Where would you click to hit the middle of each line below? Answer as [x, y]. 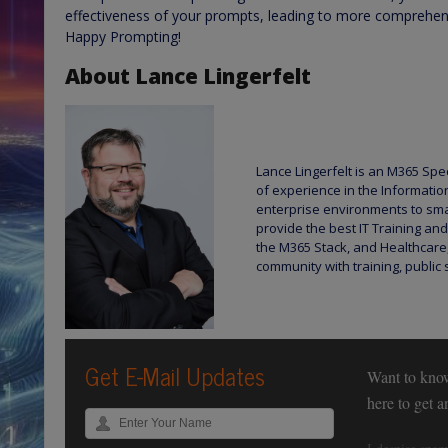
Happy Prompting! [123, 36]
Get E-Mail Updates [175, 376]
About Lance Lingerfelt [188, 75]
